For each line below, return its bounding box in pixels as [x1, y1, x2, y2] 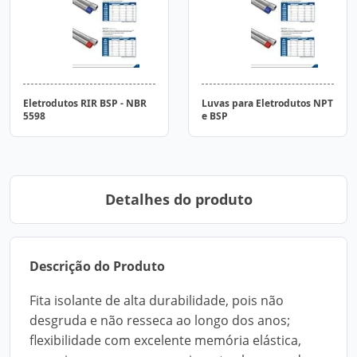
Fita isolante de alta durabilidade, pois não [29, 292, 284, 309]
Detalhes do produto [104, 190, 253, 209]
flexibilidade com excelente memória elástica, [29, 331, 301, 349]
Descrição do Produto [29, 257, 165, 275]
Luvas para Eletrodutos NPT [202, 96, 333, 110]
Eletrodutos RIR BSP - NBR [23, 96, 147, 110]
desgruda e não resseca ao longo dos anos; [29, 312, 290, 329]
